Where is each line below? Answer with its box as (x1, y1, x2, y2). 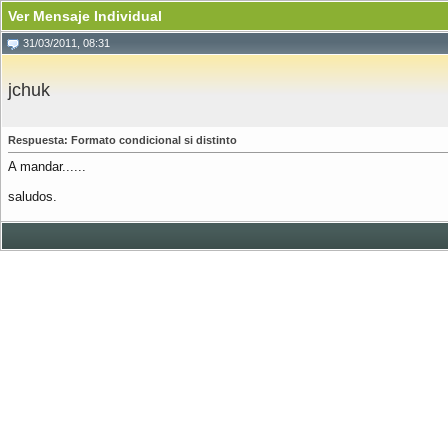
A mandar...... (8, 159, 86, 174)
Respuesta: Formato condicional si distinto (8, 134, 237, 146)
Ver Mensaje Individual (8, 8, 162, 24)
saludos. (8, 189, 57, 204)
